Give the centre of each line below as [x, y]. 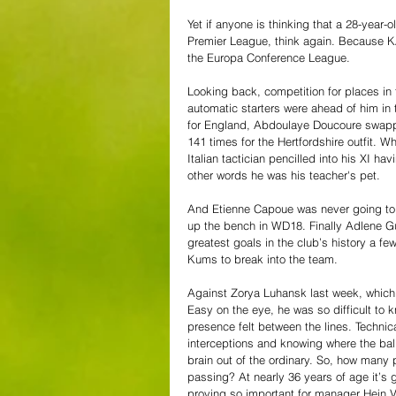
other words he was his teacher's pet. [286, 175]
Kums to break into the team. [264, 259]
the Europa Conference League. [270, 57]
